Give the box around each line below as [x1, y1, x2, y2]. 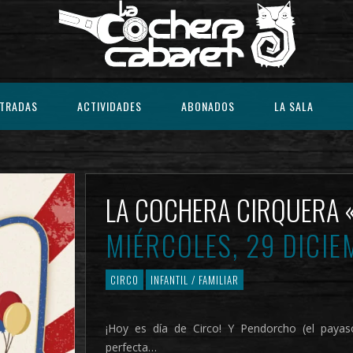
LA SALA [274, 98, 314, 114]
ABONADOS [181, 98, 235, 114]
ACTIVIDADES [77, 98, 142, 114]
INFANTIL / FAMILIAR [150, 271, 240, 288]
